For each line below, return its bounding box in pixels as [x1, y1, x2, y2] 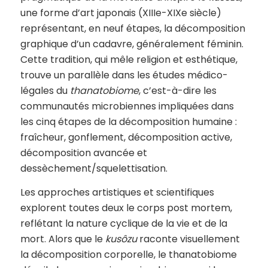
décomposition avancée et [20, 146, 147, 160]
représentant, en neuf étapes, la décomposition [20, 22, 245, 36]
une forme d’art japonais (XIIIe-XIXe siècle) [20, 6, 221, 20]
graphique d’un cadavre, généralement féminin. [20, 37, 243, 51]
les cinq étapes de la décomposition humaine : [20, 115, 237, 129]
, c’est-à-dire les [138, 84, 217, 98]
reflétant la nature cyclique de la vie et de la [20, 216, 227, 230]
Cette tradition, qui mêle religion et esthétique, [20, 53, 237, 67]
